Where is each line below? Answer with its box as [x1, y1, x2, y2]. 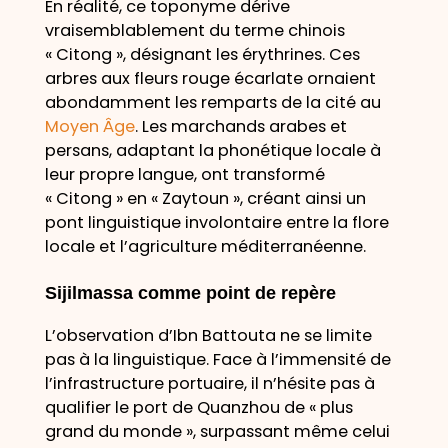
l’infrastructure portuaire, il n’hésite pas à [44, 372, 375, 396]
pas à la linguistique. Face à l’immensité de [44, 348, 391, 372]
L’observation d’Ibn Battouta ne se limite [44, 324, 372, 348]
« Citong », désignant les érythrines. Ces [44, 43, 360, 67]
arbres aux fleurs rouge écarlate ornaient [44, 67, 376, 91]
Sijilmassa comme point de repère [44, 283, 336, 304]
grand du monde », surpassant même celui [44, 420, 390, 444]
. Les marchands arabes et [134, 115, 347, 139]
